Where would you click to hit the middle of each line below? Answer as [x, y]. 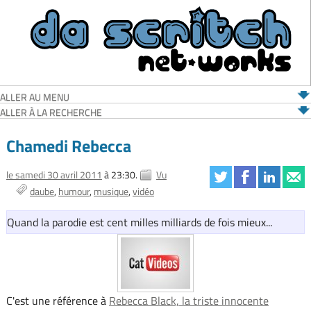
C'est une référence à [57, 301]
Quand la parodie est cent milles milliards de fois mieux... [139, 222]
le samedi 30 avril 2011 [54, 175]
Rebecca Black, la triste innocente [188, 301]
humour [74, 192]
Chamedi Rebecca [68, 145]
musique [111, 192]
